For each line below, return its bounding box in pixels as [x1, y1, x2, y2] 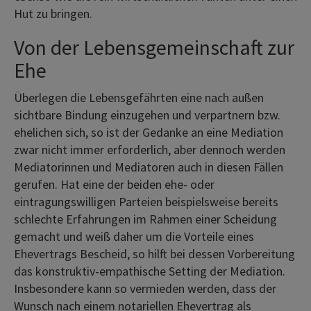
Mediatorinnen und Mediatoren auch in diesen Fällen [14, 158, 283, 175]
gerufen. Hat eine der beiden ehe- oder [14, 176, 215, 192]
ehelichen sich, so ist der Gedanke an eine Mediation [14, 124, 283, 140]
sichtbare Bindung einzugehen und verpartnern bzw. [14, 106, 280, 123]
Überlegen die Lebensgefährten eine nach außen [14, 89, 264, 106]
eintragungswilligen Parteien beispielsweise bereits [14, 193, 278, 210]
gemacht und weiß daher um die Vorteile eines [14, 228, 254, 244]
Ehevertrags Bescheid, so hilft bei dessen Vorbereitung [14, 245, 295, 262]
